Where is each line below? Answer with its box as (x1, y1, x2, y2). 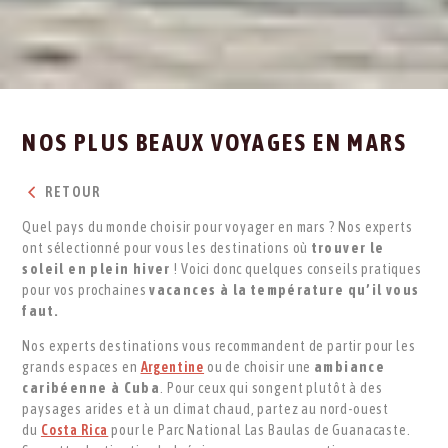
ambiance (314, 358, 386, 375)
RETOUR (41, 183, 101, 200)
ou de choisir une (204, 358, 315, 375)
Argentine (140, 358, 205, 375)
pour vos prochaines (22, 281, 150, 298)
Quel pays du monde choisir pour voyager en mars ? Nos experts (22, 218, 413, 235)
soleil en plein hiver (22, 260, 175, 277)
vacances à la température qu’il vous (149, 281, 420, 298)
